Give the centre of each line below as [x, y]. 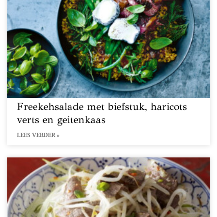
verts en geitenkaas [61, 120]
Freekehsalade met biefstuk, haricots [102, 107]
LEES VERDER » [38, 135]
